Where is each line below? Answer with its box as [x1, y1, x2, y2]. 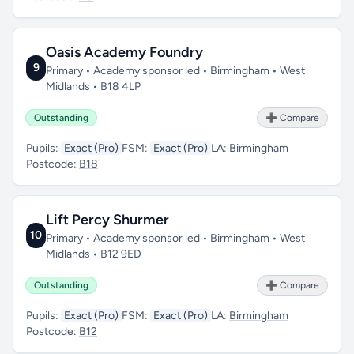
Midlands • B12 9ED [46, 247, 142, 261]
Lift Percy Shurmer [46, 211, 170, 228]
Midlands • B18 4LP [46, 80, 141, 93]
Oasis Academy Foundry [46, 43, 204, 61]
